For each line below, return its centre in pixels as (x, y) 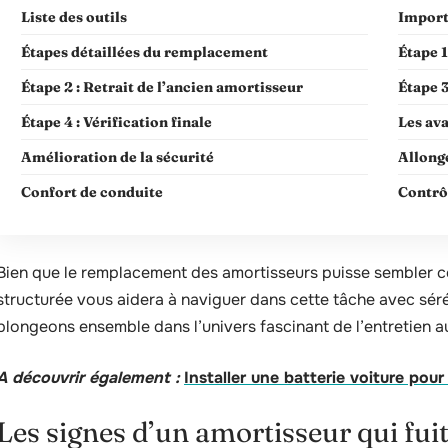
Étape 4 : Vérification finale (116, 122)
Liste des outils (74, 17)
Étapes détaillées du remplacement (144, 52)
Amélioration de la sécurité (117, 157)
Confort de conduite (92, 192)
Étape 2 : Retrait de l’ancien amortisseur (162, 87)
